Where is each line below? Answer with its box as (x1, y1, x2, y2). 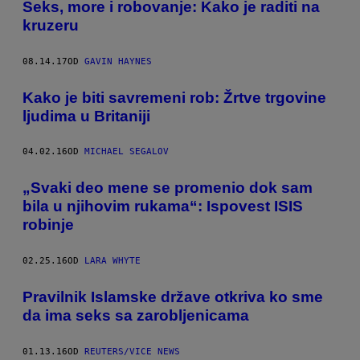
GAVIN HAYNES (84, 55, 152, 67)
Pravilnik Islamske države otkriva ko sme (22, 288, 323, 305)
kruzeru (22, 17, 79, 35)
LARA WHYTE (84, 256, 141, 266)
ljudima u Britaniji (22, 107, 150, 125)
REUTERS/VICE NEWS (84, 346, 180, 357)
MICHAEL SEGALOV (84, 146, 169, 157)
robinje (22, 216, 74, 234)
